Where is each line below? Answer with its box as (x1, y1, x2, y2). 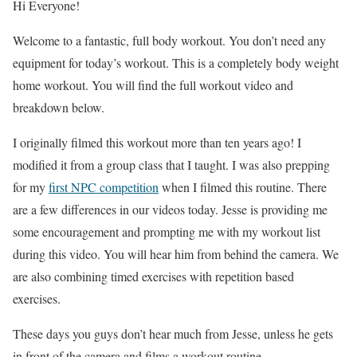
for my (13, 178, 49, 196)
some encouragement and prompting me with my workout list (13, 223, 320, 241)
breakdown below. (13, 99, 104, 116)
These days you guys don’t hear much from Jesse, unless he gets (13, 325, 333, 343)
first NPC (49, 178, 100, 196)
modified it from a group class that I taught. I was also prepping (13, 156, 330, 174)
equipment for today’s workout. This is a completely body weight (13, 54, 339, 72)
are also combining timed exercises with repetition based (13, 268, 294, 285)
